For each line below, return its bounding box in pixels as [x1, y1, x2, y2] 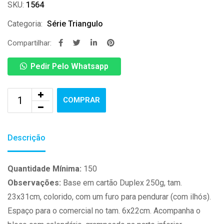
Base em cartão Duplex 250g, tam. [61, 178, 182, 188]
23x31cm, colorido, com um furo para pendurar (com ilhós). [7, 192, 211, 202]
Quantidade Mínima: [7, 164, 81, 174]
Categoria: [7, 19, 42, 29]
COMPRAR [63, 95, 100, 105]
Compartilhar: [7, 38, 53, 48]
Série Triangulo [47, 19, 103, 29]
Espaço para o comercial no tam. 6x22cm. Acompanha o [7, 206, 200, 216]
